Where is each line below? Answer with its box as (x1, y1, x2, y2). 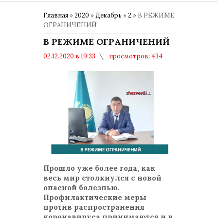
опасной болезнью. (43, 183, 120, 192)
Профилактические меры (43, 193, 146, 202)
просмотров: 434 (108, 52, 163, 60)
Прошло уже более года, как (43, 163, 155, 173)
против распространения (43, 202, 145, 212)
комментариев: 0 (55, 62, 110, 70)
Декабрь (95, 11, 122, 19)
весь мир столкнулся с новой (43, 173, 162, 182)
